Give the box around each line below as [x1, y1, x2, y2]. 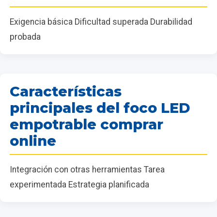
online [10, 132, 56, 149]
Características [10, 82, 122, 100]
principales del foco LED [10, 99, 190, 116]
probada [10, 31, 41, 42]
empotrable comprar [10, 115, 163, 133]
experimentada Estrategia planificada [10, 179, 149, 189]
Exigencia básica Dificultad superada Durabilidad [10, 16, 192, 27]
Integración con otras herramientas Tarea [10, 164, 165, 174]
